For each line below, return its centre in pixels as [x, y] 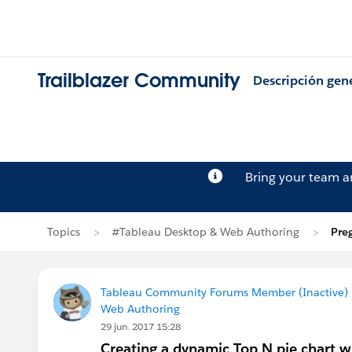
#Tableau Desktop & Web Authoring [205, 232]
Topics [64, 232]
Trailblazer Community [139, 81]
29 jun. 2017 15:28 [141, 326]
